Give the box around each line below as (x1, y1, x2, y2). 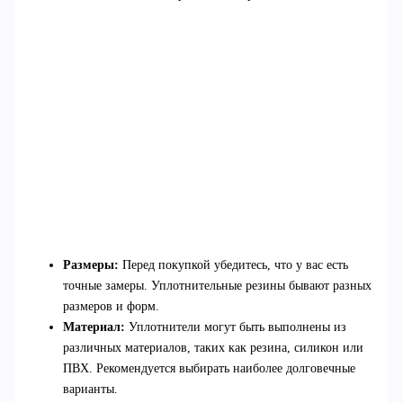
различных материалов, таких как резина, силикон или (62, 341, 363, 355)
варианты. (62, 382, 118, 397)
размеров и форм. (62, 300, 159, 314)
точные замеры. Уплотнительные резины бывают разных (62, 279, 372, 293)
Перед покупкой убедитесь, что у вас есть (118, 258, 348, 273)
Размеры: (62, 258, 119, 273)
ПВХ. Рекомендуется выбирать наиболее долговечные (62, 362, 355, 376)
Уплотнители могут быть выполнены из (124, 320, 346, 335)
